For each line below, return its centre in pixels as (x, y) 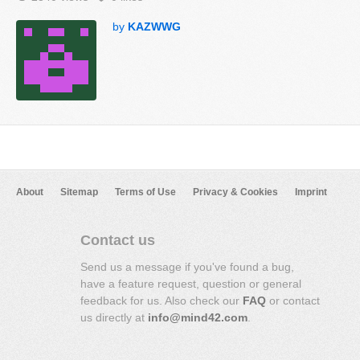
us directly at (114, 317)
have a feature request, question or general (191, 284)
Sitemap (79, 192)
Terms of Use (145, 192)
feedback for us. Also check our (162, 301)
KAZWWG (154, 27)
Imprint (311, 192)
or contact (293, 301)
